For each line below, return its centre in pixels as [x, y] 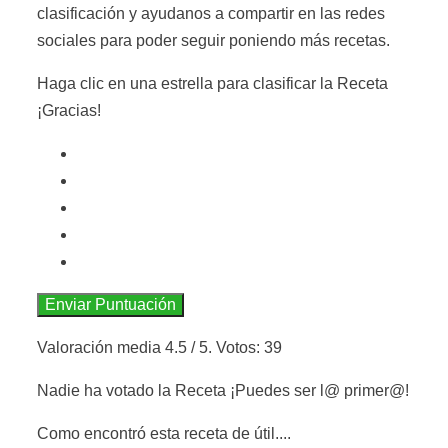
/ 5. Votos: [225, 347]
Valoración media [101, 347]
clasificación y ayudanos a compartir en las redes [211, 13]
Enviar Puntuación [110, 304]
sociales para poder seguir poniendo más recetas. [213, 40]
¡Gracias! [69, 110]
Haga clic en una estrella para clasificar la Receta [212, 83]
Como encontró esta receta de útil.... [164, 433]
